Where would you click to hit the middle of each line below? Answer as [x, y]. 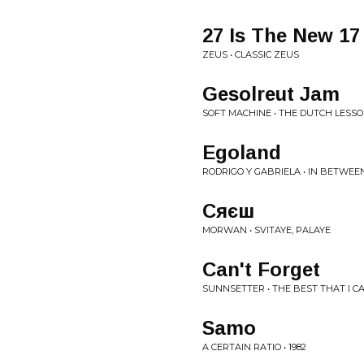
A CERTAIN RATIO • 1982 [254, 347]
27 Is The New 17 [281, 35]
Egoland [242, 152]
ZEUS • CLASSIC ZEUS [251, 54]
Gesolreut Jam [271, 94]
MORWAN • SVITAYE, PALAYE [266, 230]
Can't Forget [261, 269]
